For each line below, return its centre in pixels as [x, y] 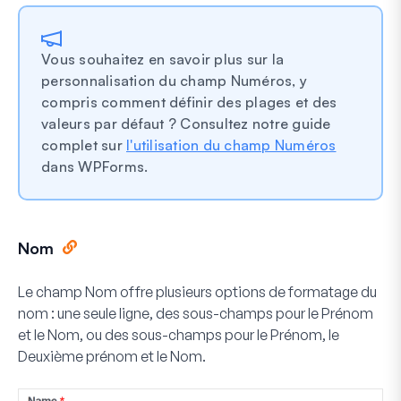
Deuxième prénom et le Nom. [112, 357]
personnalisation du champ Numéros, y [174, 81]
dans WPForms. [95, 167]
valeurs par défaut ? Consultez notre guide [186, 124]
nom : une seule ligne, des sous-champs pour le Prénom [196, 314]
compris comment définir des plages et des [189, 102]
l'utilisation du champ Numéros [231, 145]
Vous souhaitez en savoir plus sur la [162, 60]
